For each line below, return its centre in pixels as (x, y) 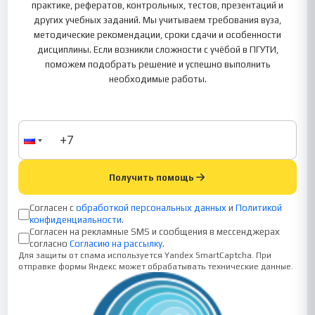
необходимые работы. (157, 79)
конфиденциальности (76, 220)
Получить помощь (151, 177)
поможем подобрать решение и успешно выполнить (157, 64)
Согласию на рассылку (116, 244)
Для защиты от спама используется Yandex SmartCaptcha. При (145, 255)
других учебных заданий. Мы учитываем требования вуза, (157, 20)
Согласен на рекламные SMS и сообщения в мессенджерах (155, 232)
